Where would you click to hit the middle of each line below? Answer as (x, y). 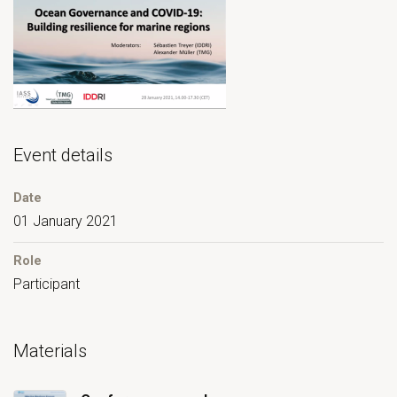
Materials (50, 350)
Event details (63, 155)
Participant (47, 284)
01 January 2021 (66, 222)
